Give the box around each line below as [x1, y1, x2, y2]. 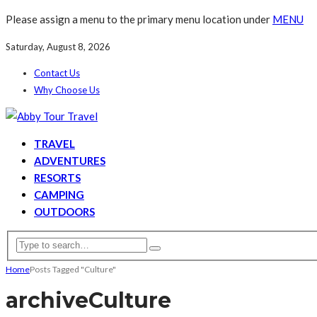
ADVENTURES [34, 154, 105, 167]
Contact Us [34, 67, 80, 79]
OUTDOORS [34, 205, 95, 218]
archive [6, 287, 88, 313]
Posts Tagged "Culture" [30, 263, 116, 275]
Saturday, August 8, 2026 [6, 41, 110, 52]
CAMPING [34, 188, 84, 201]
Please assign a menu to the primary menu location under [6, 13, 272, 25]
